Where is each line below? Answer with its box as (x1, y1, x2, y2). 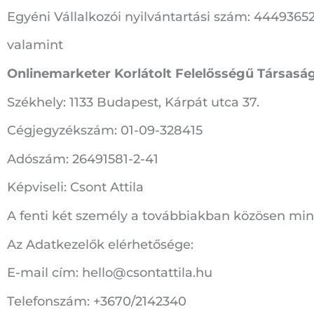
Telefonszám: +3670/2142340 (7, 293, 186, 309)
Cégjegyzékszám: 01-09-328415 (7, 123, 203, 139)
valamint (7, 37, 63, 53)
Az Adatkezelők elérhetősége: (7, 236, 193, 252)
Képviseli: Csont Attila (7, 179, 144, 196)
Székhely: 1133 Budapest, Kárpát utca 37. (7, 94, 259, 110)
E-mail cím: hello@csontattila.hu (7, 265, 212, 281)
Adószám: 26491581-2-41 (7, 151, 158, 167)
